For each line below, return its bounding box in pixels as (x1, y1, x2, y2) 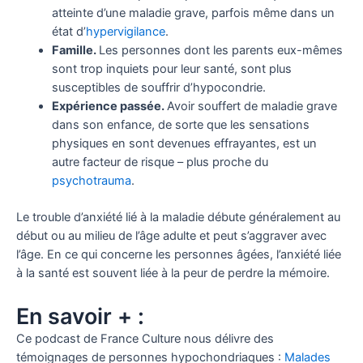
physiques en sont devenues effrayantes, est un (51, 135, 317, 151)
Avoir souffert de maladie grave (166, 98, 337, 113)
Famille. (51, 42, 99, 58)
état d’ (51, 23, 86, 39)
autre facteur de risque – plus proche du (51, 154, 268, 169)
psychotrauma (51, 173, 131, 188)
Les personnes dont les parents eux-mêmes (98, 42, 343, 58)
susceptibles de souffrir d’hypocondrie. (51, 79, 266, 95)
